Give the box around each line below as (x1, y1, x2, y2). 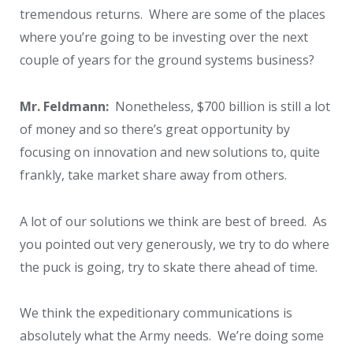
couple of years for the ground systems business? (20, 51, 314, 69)
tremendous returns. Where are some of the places (20, 6, 325, 24)
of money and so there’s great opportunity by (20, 120, 290, 138)
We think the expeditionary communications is (20, 304, 292, 322)
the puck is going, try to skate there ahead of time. (20, 258, 318, 276)
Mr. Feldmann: (20, 97, 109, 115)
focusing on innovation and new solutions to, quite (20, 143, 320, 161)
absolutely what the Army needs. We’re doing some (20, 327, 324, 345)
